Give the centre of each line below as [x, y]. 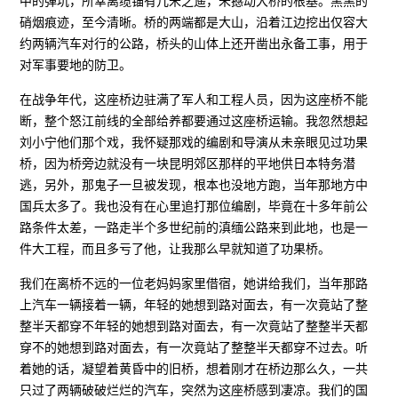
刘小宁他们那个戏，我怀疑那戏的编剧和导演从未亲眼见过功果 [194, 142]
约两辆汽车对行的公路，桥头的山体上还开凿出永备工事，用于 [194, 43]
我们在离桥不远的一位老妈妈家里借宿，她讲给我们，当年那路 [194, 283]
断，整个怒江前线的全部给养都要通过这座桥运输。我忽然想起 [194, 120]
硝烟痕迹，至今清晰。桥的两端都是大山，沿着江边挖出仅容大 [194, 22]
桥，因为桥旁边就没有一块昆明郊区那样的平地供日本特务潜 [188, 163]
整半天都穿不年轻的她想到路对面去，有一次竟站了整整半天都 [194, 326]
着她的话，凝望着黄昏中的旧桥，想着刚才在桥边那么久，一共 [194, 368]
